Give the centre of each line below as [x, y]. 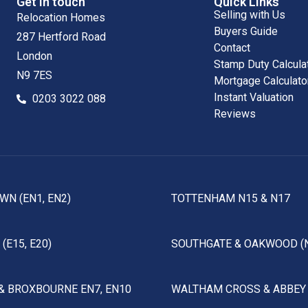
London [34, 56]
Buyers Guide [245, 32]
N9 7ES [34, 76]
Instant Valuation [253, 98]
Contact [232, 48]
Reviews [234, 114]
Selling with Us [249, 15]
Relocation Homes [61, 18]
